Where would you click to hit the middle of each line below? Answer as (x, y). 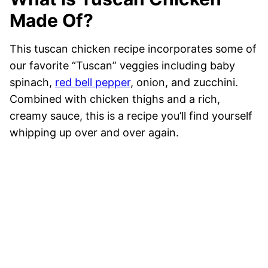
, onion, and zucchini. (184, 83)
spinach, (32, 83)
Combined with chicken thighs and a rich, (115, 99)
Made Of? (51, 21)
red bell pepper (93, 83)
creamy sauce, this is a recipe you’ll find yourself (131, 116)
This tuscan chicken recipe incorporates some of (133, 49)
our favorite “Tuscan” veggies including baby (122, 66)
